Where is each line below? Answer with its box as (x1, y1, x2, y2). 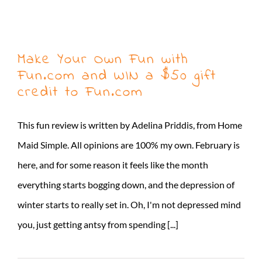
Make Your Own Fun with (18, 49, 189, 70)
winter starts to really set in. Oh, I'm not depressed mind (18, 198, 241, 210)
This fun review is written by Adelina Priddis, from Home (18, 119, 242, 130)
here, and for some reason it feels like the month (18, 158, 208, 170)
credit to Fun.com (18, 81, 143, 103)
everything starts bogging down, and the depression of (18, 178, 235, 190)
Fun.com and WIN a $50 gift (18, 65, 216, 87)
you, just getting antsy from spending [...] (18, 218, 178, 230)
